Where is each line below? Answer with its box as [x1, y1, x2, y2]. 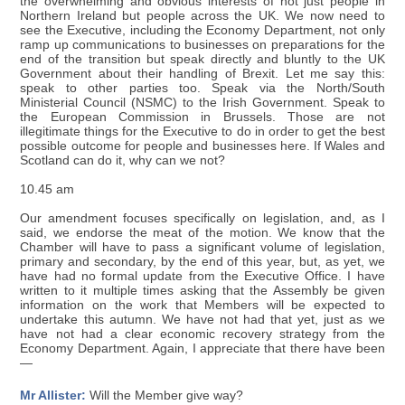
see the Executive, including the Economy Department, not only [20, 23, 385, 37]
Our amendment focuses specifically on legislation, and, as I [20, 211, 385, 225]
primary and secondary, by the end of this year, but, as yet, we [20, 254, 385, 268]
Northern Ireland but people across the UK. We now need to [20, 8, 385, 23]
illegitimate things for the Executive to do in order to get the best [20, 124, 385, 138]
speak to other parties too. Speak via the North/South [20, 80, 385, 95]
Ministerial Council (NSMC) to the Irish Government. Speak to [20, 95, 385, 109]
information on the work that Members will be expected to [20, 297, 385, 312]
